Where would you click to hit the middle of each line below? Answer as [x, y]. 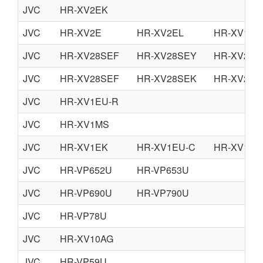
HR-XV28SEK [167, 78]
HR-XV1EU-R [89, 101]
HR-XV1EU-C [166, 147]
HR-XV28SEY [167, 55]
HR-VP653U [163, 170]
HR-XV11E [237, 33]
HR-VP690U [86, 193]
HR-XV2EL [160, 33]
